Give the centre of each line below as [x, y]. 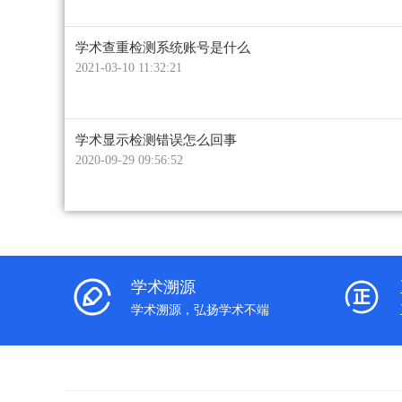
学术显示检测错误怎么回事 [156, 140]
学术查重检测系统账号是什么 [163, 47]
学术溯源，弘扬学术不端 [200, 310]
